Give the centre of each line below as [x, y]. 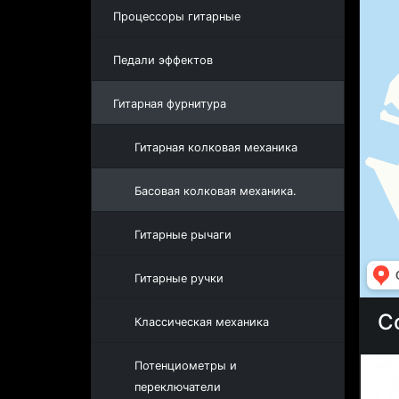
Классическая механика [202, 322]
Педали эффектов [163, 60]
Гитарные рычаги [183, 235]
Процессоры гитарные [177, 16]
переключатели [178, 387]
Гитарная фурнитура [170, 104]
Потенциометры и [186, 366]
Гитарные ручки [179, 278]
